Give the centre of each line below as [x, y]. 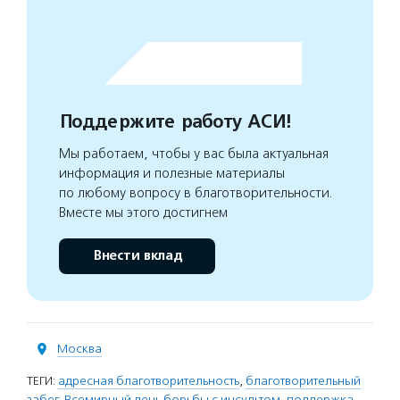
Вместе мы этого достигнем [143, 212]
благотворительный [303, 381]
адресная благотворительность [149, 381]
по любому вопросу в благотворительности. [196, 193]
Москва [79, 349]
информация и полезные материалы [172, 173]
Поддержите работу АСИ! [175, 122]
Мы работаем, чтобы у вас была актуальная [194, 154]
